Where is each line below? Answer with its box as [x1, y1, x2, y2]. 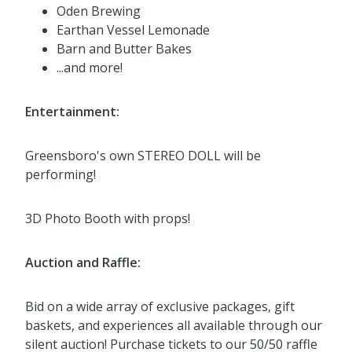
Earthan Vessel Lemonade [57, 21, 210, 39]
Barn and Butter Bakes [57, 40, 192, 58]
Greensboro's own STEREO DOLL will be [25, 147, 261, 165]
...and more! [57, 59, 123, 77]
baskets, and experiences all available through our [25, 317, 322, 335]
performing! [25, 166, 96, 184]
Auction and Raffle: [25, 254, 141, 272]
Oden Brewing [57, 2, 141, 20]
